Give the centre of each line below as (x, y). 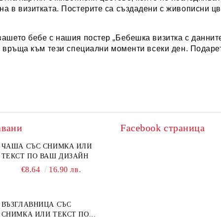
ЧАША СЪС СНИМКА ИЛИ (47, 146)
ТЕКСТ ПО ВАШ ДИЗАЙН (45, 156)
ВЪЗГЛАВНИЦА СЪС (36, 204)
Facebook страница (163, 128)
